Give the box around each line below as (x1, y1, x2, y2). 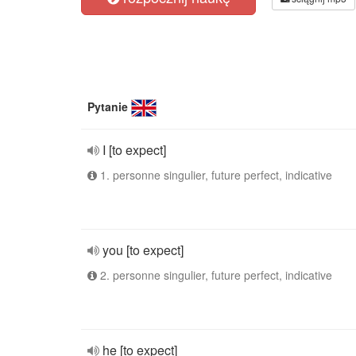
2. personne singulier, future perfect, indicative (97, 267, 332, 283)
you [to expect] (103, 241, 184, 259)
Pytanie (87, 99, 128, 114)
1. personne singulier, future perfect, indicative (97, 167, 332, 183)
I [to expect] (103, 141, 166, 159)
